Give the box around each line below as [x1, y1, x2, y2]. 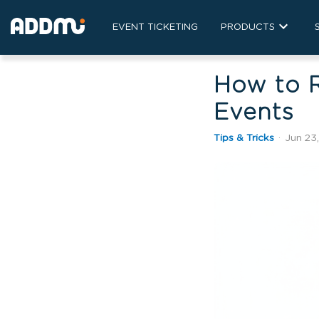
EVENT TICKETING [113, 22, 199, 32]
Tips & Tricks [214, 132, 274, 143]
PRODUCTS [221, 22, 276, 32]
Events [214, 100, 294, 124]
